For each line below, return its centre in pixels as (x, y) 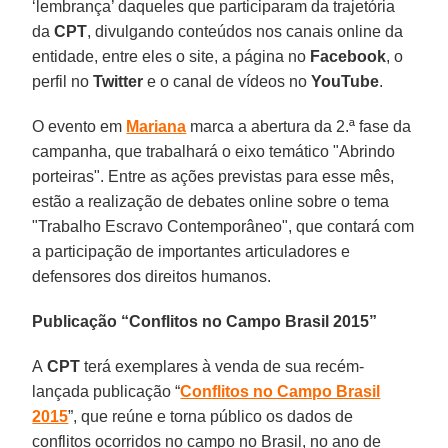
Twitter (118, 81)
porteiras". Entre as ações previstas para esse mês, (213, 176)
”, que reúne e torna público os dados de (211, 416)
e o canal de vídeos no (227, 81)
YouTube (345, 81)
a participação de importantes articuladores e (191, 251)
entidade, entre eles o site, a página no (169, 56)
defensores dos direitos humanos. (152, 276)
